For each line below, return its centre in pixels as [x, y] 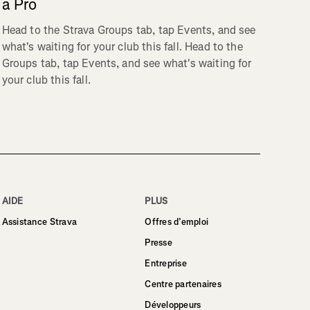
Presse [158, 242]
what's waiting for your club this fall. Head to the [122, 47]
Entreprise [166, 263]
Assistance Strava [39, 221]
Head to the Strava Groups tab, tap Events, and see [129, 30]
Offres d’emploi [177, 221]
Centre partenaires [183, 284]
